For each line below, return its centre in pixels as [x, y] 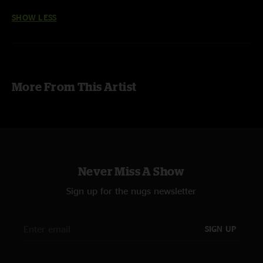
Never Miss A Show [131, 171]
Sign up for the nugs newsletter [131, 191]
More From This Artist [74, 87]
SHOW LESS [34, 17]
